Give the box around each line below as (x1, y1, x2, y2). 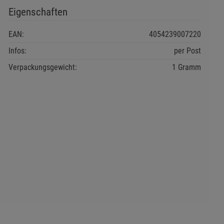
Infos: (8, 45, 26, 55)
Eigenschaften (8, 5, 67, 18)
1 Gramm (171, 62, 201, 72)
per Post (173, 45, 201, 55)
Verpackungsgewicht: (8, 62, 77, 72)
